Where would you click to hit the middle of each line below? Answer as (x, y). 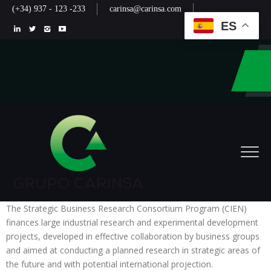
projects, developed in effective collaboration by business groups (133, 237)
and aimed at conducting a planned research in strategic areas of (133, 250)
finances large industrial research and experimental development (132, 223)
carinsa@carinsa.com (145, 9)
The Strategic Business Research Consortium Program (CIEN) (126, 209)
